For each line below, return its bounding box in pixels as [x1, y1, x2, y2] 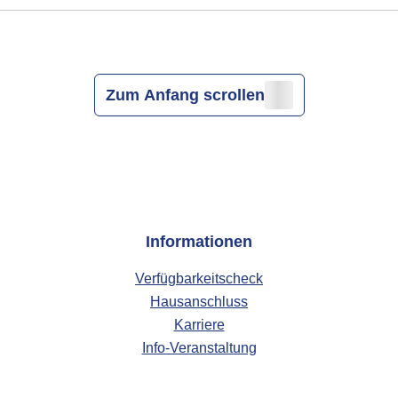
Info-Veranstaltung [141, 340, 257, 355]
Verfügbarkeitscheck [135, 271, 263, 286]
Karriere [173, 317, 225, 332]
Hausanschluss [150, 294, 248, 309]
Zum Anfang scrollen [105, 85, 265, 104]
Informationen [146, 233, 252, 251]
